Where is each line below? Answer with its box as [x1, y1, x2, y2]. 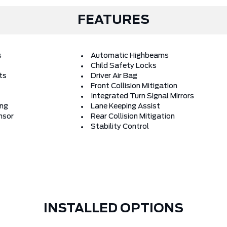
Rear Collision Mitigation [91, 113, 175, 120]
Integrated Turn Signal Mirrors [91, 93, 194, 100]
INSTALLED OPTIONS [44, 203, 183, 215]
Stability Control [91, 123, 149, 130]
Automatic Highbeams [91, 52, 169, 59]
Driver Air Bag [91, 72, 137, 80]
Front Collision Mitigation [91, 83, 177, 90]
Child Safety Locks [91, 62, 157, 69]
